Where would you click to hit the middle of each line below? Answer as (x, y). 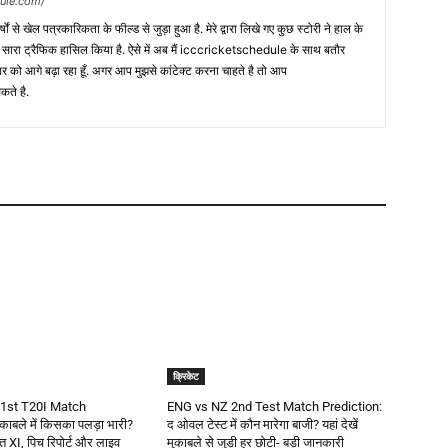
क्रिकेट (186, 376)
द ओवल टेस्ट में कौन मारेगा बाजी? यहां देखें (263, 424)
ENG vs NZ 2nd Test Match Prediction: (275, 406)
